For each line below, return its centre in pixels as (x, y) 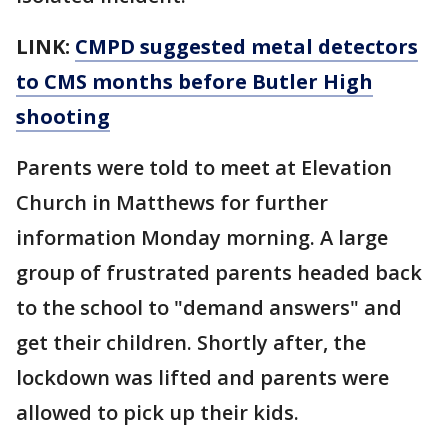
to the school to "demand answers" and (209, 307)
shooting (63, 116)
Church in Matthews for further (172, 202)
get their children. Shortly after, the (191, 342)
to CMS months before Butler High (194, 81)
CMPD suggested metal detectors (246, 46)
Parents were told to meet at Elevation (204, 167)
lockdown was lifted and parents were (202, 377)
